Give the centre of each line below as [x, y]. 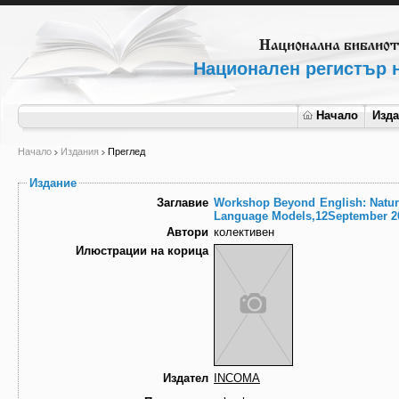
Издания [80, 151]
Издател [186, 379]
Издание [53, 183]
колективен [244, 232]
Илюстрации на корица [142, 251]
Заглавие [183, 203]
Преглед [126, 151]
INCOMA [237, 379]
